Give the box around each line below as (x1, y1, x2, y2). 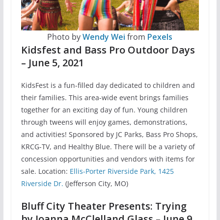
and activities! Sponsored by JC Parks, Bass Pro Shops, (21, 130, 198, 139)
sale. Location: (21, 166, 70, 176)
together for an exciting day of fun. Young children (21, 105, 188, 115)
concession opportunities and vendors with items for (21, 154, 195, 164)
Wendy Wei (82, 31, 126, 43)
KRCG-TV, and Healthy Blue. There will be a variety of (21, 142, 195, 152)
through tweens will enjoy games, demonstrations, (21, 117, 188, 127)
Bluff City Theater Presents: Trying (21, 199, 187, 213)
